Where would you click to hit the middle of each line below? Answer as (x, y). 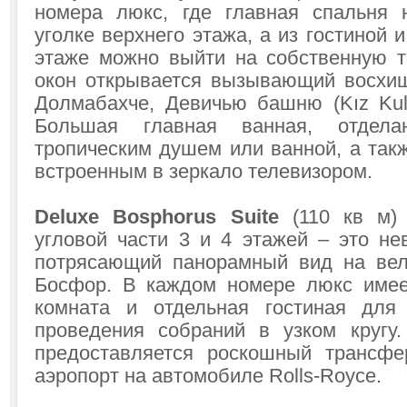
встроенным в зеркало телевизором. (203, 172)
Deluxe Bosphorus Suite (157, 217)
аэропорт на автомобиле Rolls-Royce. (208, 376)
